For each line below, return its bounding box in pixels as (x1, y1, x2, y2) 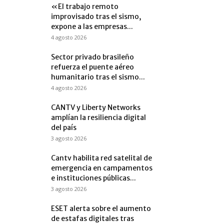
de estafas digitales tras (51, 214, 134, 223)
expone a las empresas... (51, 22, 133, 31)
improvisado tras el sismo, (51, 12, 141, 21)
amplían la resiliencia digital (51, 113, 146, 122)
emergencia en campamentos (51, 163, 152, 172)
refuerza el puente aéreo (51, 62, 134, 71)
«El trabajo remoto (51, 2, 118, 11)
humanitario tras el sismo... (51, 72, 145, 81)
